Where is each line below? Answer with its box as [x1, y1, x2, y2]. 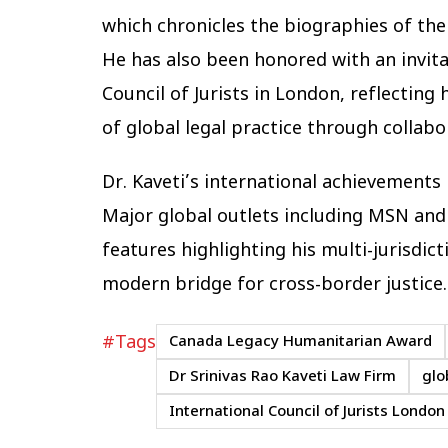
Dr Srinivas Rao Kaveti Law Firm [169, 367, 396, 388]
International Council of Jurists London [169, 402, 445, 423]
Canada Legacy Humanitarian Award [169, 332, 432, 353]
